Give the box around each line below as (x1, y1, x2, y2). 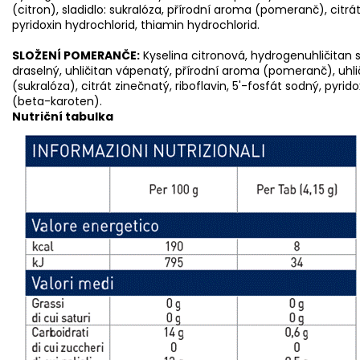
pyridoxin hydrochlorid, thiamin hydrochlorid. (12, 16, 260, 33)
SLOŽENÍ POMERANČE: (12, 47, 140, 63)
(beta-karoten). (12, 92, 102, 109)
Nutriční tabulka (12, 108, 113, 125)
